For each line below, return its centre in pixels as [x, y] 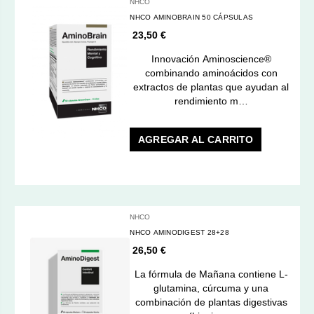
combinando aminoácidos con [211, 73]
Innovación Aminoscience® [211, 59]
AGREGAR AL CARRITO [196, 139]
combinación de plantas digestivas [211, 302]
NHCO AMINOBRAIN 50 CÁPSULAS [192, 17]
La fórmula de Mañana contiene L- [211, 274]
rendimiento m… [211, 101]
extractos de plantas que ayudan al [211, 87]
